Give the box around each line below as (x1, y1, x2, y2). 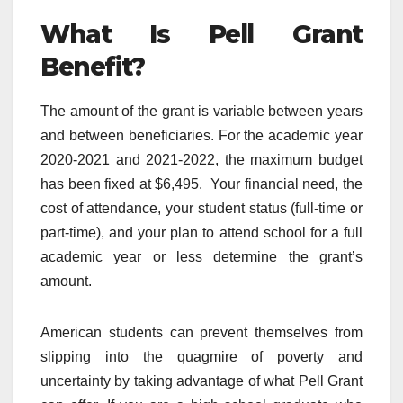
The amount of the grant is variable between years (40, 103, 363, 119)
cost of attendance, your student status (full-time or (40, 200, 363, 216)
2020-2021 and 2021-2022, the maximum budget (40, 151, 363, 167)
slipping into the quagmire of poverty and (40, 348, 363, 364)
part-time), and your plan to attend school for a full (40, 224, 363, 240)
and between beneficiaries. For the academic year (40, 127, 363, 143)
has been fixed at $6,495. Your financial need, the (40, 175, 363, 192)
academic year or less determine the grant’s (40, 248, 363, 264)
